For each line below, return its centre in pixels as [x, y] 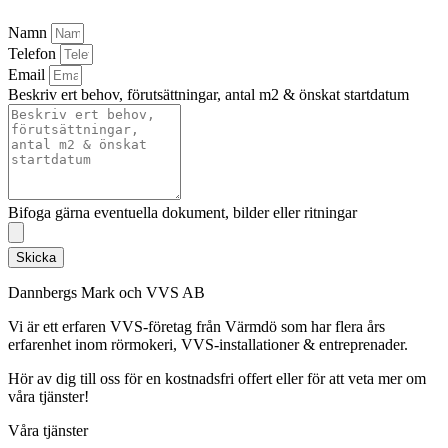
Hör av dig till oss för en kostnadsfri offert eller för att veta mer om [217, 378]
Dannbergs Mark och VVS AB [106, 292]
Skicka [36, 257]
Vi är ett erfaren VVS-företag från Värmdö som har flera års [196, 326]
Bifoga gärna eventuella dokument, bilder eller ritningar [182, 212]
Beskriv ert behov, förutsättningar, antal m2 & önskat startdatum [208, 94]
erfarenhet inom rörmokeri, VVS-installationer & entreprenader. [208, 344]
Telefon [34, 53]
